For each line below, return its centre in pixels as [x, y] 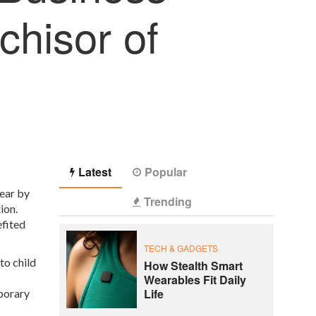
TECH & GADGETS [181, 248]
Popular [165, 172]
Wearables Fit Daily [195, 279]
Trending [168, 201]
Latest [95, 172]
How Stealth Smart [193, 265]
